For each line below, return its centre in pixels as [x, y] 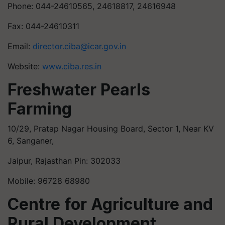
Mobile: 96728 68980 [49, 181]
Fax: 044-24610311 [43, 26]
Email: [20, 46]
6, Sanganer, [31, 140]
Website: [25, 66]
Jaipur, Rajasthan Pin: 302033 [64, 160]
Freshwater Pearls [79, 89]
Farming [40, 108]
